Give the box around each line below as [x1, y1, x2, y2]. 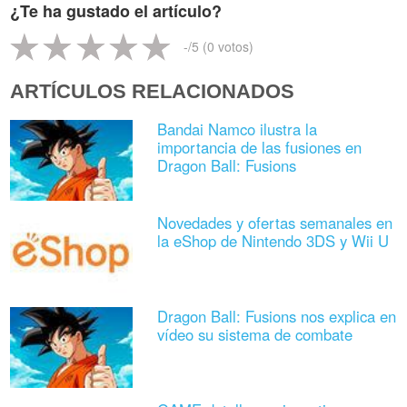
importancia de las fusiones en [156, 136, 362, 159]
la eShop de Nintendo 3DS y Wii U [156, 230, 389, 253]
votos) [214, 36, 254, 55]
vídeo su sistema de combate [156, 323, 352, 346]
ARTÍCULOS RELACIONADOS [10, 79, 295, 103]
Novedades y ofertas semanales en [156, 212, 392, 234]
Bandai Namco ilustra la [156, 118, 317, 141]
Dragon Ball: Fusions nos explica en [156, 305, 396, 328]
